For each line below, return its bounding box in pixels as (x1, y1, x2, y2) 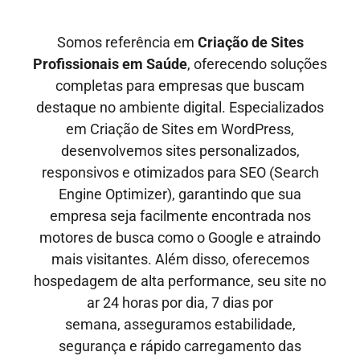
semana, (64, 315, 124, 333)
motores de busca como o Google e (39, 228, 268, 246)
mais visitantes (51, 250, 148, 268)
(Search (268, 163, 319, 181)
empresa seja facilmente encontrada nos (49, 207, 311, 224)
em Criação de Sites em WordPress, (66, 120, 294, 137)
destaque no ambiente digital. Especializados (36, 98, 324, 116)
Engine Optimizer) (59, 185, 172, 202)
